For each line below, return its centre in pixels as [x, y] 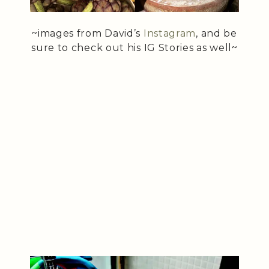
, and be [216, 33]
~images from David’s [88, 33]
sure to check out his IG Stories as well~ [134, 47]
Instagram [170, 33]
